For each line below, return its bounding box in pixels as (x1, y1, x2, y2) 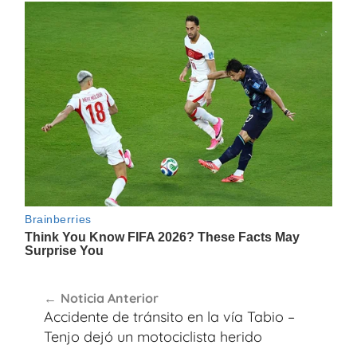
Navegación (24, 269, 140, 296)
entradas (24, 327, 111, 354)
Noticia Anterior (61, 289, 159, 306)
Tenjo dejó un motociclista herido (44, 327, 262, 346)
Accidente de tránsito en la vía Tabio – (44, 307, 295, 326)
